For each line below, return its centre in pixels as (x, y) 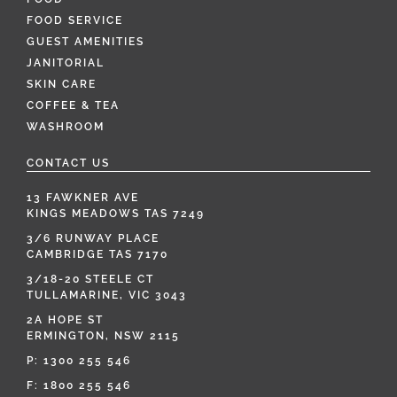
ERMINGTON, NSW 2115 (103, 336)
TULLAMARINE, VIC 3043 (107, 295)
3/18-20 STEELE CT (90, 279)
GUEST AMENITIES (86, 42)
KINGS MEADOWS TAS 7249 (116, 214)
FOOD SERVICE (75, 20)
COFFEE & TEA (73, 105)
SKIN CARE (62, 84)
